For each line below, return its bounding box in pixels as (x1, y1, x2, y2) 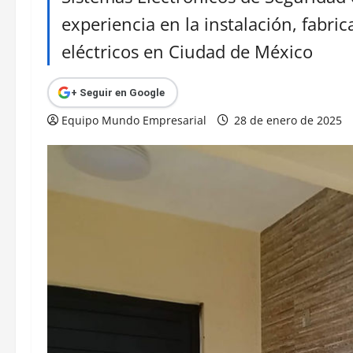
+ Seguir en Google (70, 86, 165, 98)
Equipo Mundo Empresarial (61, 113, 206, 128)
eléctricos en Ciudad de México (61, 39, 313, 64)
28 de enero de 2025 (231, 113, 345, 128)
